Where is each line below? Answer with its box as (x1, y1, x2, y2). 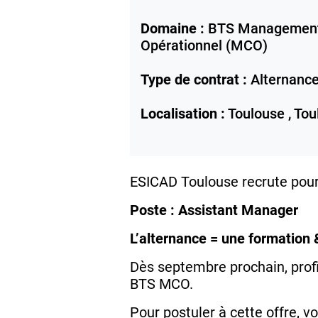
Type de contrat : (141, 71, 247, 89)
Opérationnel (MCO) (141, 37, 268, 55)
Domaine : (141, 20, 204, 38)
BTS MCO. (130, 275, 193, 293)
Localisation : (141, 105, 225, 123)
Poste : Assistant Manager (130, 202, 298, 219)
